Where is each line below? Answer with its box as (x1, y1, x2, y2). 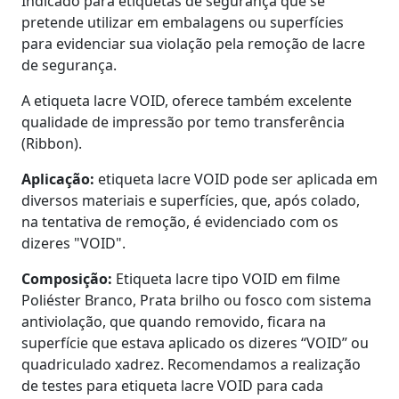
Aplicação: (21, 168, 94, 189)
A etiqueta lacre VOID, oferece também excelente (21, 90, 352, 110)
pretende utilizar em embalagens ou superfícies (21, 12, 344, 32)
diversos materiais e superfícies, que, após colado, (21, 190, 360, 210)
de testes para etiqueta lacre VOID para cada (21, 375, 323, 395)
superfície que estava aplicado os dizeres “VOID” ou (21, 332, 369, 353)
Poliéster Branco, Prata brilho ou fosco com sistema (21, 289, 371, 310)
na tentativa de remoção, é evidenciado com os (21, 211, 338, 232)
